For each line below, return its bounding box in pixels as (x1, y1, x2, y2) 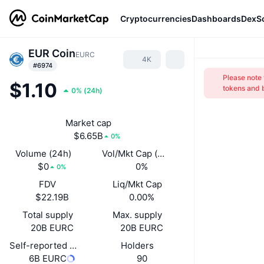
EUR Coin (28, 47, 75, 60)
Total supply (22, 209, 73, 220)
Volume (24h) (15, 148, 71, 159)
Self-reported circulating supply (9, 240, 144, 251)
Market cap (65, 117, 111, 128)
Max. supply (113, 209, 163, 220)
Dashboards (192, 13, 241, 24)
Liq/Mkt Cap (113, 179, 163, 190)
